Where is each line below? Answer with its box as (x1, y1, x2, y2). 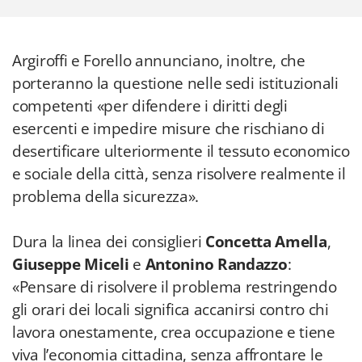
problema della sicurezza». (12, 186, 200, 207)
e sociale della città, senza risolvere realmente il (12, 163, 346, 184)
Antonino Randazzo (145, 254, 288, 275)
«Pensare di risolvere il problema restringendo (12, 276, 337, 297)
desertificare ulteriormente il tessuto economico (12, 141, 350, 162)
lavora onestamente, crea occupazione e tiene (12, 322, 335, 343)
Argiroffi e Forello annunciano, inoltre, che (12, 50, 305, 71)
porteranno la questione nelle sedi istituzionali (12, 73, 339, 94)
